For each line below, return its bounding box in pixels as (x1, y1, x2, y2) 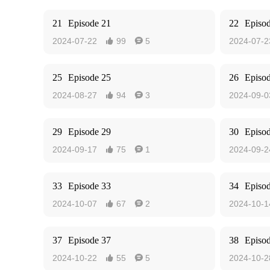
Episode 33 (68, 181, 111, 191)
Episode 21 (68, 18, 111, 28)
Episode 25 (68, 72, 111, 83)
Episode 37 (68, 235, 111, 245)
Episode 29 (68, 127, 111, 137)
